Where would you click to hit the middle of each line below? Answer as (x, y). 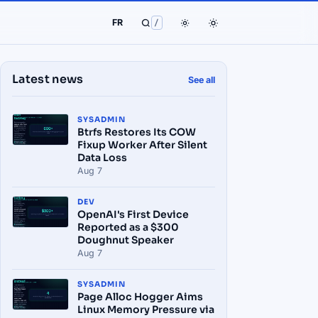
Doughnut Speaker (126, 240)
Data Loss (102, 158)
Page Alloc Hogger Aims (140, 297)
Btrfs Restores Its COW (137, 132)
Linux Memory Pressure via (146, 309)
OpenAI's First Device (133, 214)
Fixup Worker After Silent (142, 145)
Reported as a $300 (128, 227)
